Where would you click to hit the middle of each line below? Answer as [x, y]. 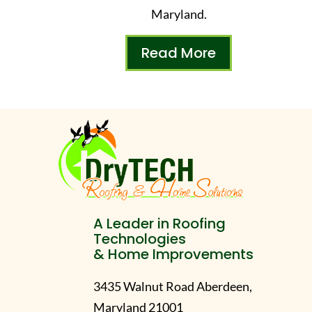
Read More [179, 53]
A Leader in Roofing [160, 224]
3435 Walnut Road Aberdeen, [173, 287]
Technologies [140, 239]
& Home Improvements [174, 255]
